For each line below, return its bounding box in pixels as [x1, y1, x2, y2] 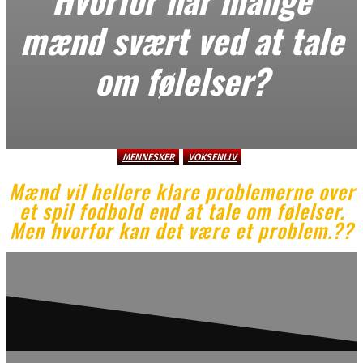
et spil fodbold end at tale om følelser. [19, 195, 344, 225]
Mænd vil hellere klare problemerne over [8, 176, 355, 206]
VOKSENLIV [188, 152, 237, 163]
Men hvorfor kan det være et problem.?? [10, 215, 353, 245]
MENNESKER [122, 152, 174, 163]
